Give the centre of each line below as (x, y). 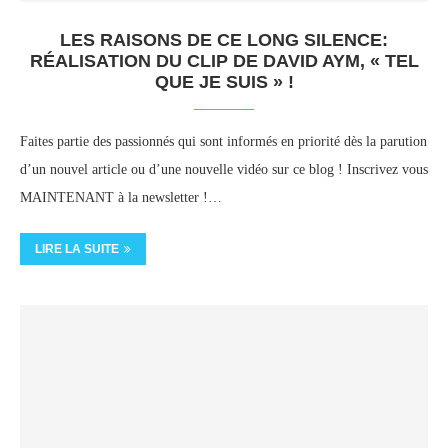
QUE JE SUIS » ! (224, 82)
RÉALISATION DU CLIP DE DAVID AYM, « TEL (224, 61)
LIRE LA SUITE (77, 249)
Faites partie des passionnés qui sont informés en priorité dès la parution (223, 141)
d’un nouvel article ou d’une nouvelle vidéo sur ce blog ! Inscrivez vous (224, 169)
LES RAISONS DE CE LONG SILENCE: (224, 40)
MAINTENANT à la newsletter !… (121, 197)
